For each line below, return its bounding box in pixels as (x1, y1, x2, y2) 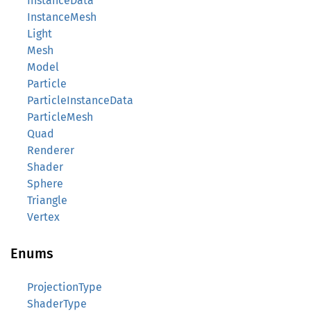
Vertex (27, 210, 60, 224)
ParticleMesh (27, 110, 93, 124)
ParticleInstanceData (27, 94, 133, 107)
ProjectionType (27, 280, 102, 294)
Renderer (27, 144, 74, 157)
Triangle (27, 194, 67, 207)
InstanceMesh (27, 10, 96, 24)
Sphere (27, 177, 63, 190)
